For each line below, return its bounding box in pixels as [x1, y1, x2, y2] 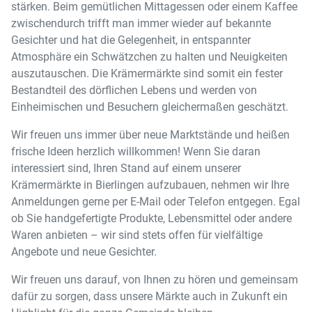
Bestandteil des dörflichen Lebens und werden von [11, 84, 257, 97]
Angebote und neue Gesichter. [11, 245, 157, 258]
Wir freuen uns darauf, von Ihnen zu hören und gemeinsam [11, 273, 298, 286]
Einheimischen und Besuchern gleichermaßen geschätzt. [11, 100, 288, 114]
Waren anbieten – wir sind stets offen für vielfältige [11, 228, 263, 242]
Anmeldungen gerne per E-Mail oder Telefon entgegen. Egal [11, 195, 300, 208]
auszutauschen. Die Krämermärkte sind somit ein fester [11, 67, 283, 80]
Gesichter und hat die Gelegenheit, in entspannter [11, 33, 251, 47]
